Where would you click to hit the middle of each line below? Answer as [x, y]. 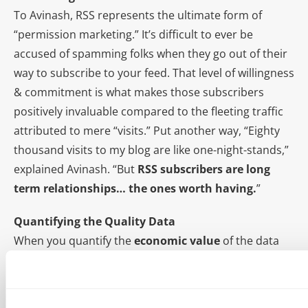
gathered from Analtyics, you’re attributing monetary [151, 260]
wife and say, [219, 299]
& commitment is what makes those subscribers [139, 92]
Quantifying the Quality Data [95, 222]
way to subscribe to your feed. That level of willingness [154, 73]
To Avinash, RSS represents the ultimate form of [138, 15]
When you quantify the [74, 241]
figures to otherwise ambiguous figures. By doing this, [153, 279]
